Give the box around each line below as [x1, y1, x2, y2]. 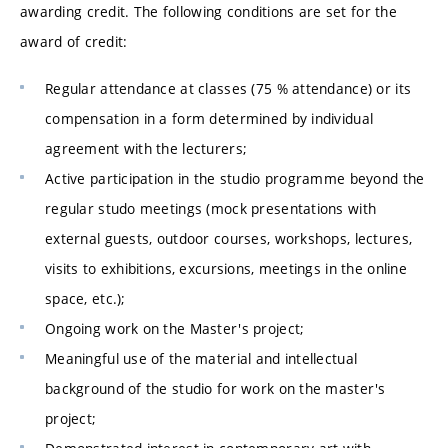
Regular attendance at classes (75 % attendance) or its [45, 79, 412, 99]
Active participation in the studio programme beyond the [45, 169, 425, 189]
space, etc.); [45, 289, 126, 309]
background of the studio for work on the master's [45, 379, 386, 399]
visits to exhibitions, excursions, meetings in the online [45, 259, 407, 279]
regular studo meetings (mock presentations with [45, 199, 377, 219]
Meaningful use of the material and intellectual [45, 349, 358, 369]
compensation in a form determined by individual [45, 109, 374, 129]
